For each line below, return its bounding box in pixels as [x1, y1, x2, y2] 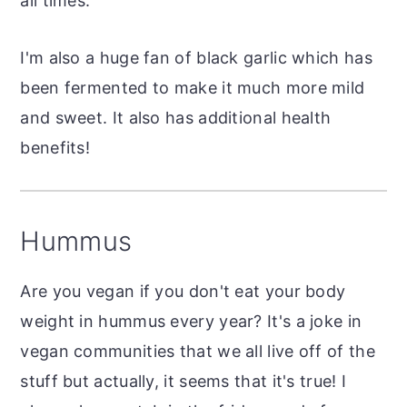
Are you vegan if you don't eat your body [20, 281, 346, 301]
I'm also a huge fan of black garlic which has [20, 47, 372, 67]
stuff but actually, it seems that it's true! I [20, 371, 347, 391]
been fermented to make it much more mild [20, 77, 365, 97]
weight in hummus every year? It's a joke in [20, 311, 362, 331]
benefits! [20, 137, 91, 157]
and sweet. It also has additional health [20, 107, 332, 127]
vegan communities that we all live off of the [20, 341, 375, 361]
